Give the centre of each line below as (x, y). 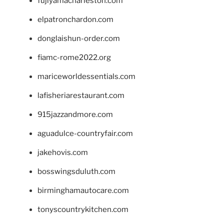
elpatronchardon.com (75, 20)
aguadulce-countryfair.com (85, 134)
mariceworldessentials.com (86, 77)
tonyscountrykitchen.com (83, 210)
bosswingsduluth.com (76, 172)
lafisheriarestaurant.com (81, 96)
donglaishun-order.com (79, 39)
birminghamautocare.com (83, 191)
